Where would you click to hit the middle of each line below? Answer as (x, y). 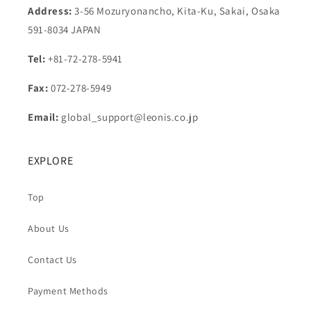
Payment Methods (68, 291)
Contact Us (52, 260)
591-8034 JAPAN (65, 30)
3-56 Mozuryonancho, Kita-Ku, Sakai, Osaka (176, 11)
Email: (45, 117)
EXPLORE (51, 161)
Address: (50, 11)
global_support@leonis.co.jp (130, 117)
